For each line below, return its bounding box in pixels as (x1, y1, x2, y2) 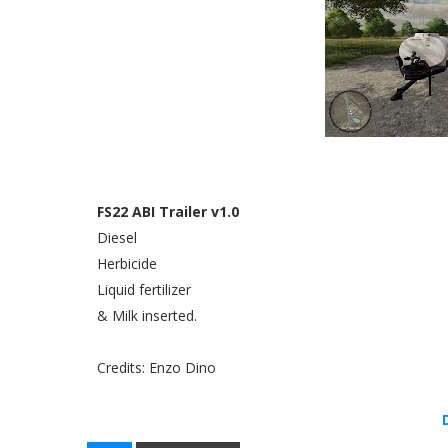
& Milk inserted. (97, 306, 197, 325)
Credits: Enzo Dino (97, 358, 216, 377)
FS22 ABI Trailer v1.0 (97, 202, 239, 221)
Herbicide (97, 254, 157, 273)
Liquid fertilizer (97, 280, 191, 299)
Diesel (97, 228, 137, 247)
